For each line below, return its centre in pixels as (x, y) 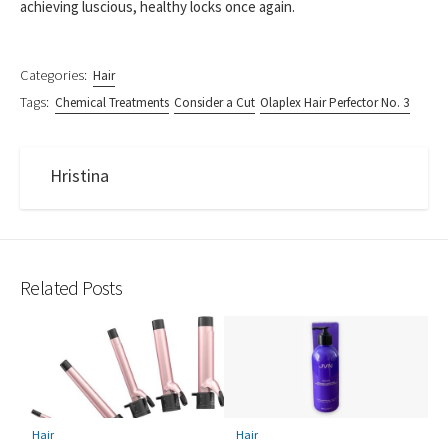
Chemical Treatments (111, 102)
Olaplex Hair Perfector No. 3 (335, 102)
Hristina (79, 175)
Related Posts (71, 288)
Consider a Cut (215, 102)
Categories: (53, 74)
